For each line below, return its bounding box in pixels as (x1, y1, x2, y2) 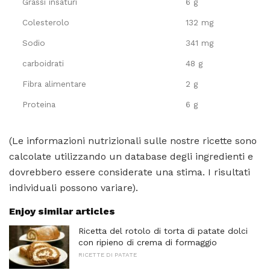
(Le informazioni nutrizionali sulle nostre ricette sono (9, 134, 257, 146)
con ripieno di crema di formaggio (78, 237, 217, 247)
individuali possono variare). (9, 181, 138, 193)
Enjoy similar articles (9, 205, 115, 217)
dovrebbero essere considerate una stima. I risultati (9, 166, 250, 178)
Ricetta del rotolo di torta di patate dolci (78, 225, 248, 236)
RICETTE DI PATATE (78, 251, 137, 258)
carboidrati (22, 58, 64, 68)
